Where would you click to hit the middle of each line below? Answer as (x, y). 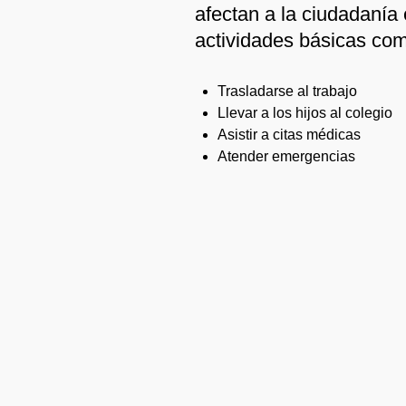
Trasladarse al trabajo (287, 91)
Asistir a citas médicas (289, 134)
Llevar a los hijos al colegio (305, 112)
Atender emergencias (286, 156)
